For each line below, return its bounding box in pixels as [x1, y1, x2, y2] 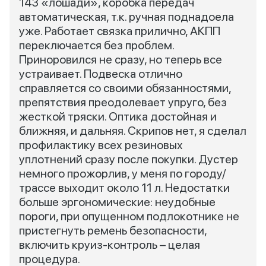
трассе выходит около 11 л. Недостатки [19, 180, 230, 195]
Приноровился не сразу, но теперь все [19, 52, 222, 66]
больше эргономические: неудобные [19, 195, 216, 209]
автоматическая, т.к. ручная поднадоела [19, 9, 234, 24]
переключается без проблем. [19, 38, 174, 52]
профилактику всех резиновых [19, 138, 183, 152]
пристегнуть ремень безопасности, [19, 223, 207, 237]
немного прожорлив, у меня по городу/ [19, 166, 226, 180]
